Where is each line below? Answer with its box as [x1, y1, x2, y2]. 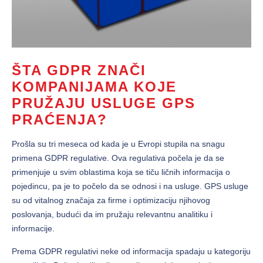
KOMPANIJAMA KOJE [12, 79, 177, 95]
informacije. [12, 224, 55, 234]
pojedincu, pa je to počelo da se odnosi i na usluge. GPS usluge [12, 181, 248, 191]
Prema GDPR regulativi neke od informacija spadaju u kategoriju [12, 247, 251, 257]
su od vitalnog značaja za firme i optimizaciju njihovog [12, 195, 210, 205]
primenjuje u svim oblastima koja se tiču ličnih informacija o [12, 167, 230, 177]
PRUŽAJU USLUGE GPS [12, 95, 195, 112]
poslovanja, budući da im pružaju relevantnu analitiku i [12, 210, 213, 220]
